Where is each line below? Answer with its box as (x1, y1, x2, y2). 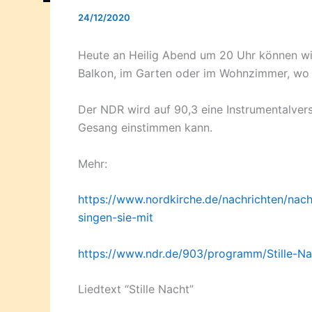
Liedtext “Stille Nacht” (78, 282, 194, 297)
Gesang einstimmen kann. (78, 120, 212, 135)
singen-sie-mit (78, 210, 153, 225)
